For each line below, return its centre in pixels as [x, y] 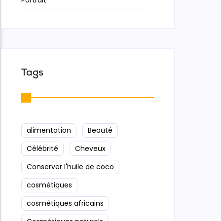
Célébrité [42, 148]
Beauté [100, 130]
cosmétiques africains [65, 203]
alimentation [49, 130]
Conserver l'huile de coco [70, 166]
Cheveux [90, 148]
